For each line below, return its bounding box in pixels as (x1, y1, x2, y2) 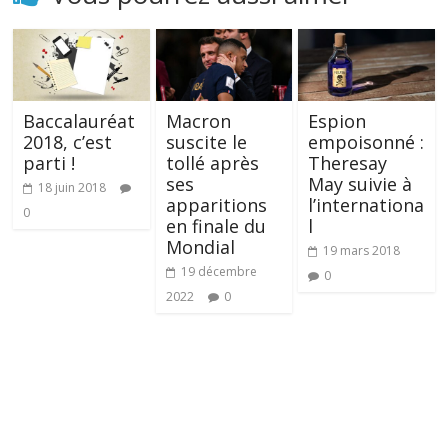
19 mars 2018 (322, 242, 400, 260)
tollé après (165, 151, 259, 176)
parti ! (23, 151, 76, 176)
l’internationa (307, 193, 424, 218)
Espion (307, 109, 366, 134)
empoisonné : (307, 130, 424, 155)
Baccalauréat (23, 109, 136, 134)
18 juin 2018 (38, 179, 107, 197)
